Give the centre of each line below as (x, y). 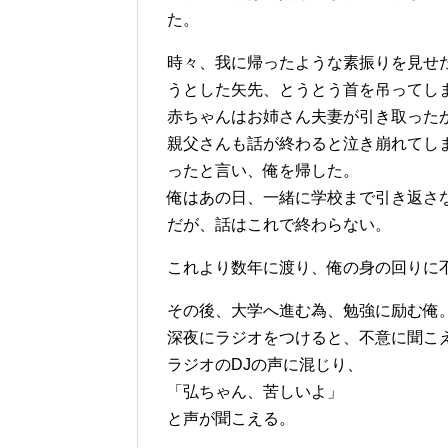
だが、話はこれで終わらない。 (279, 225)
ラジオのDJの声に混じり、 (265, 365)
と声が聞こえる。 (231, 419)
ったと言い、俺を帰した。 (263, 171)
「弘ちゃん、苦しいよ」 (255, 392)
